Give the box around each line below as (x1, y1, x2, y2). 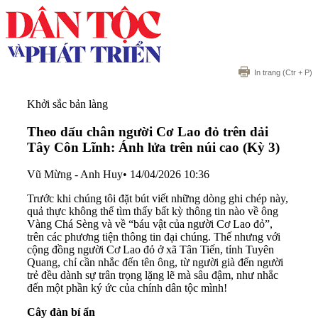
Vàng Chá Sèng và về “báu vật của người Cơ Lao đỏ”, (27, 218, 273, 231)
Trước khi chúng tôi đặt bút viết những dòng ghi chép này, (27, 192, 288, 205)
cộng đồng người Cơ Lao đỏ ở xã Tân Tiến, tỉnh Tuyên (27, 243, 274, 256)
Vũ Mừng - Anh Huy (27, 168, 123, 181)
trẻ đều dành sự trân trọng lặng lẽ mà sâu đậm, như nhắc (27, 269, 278, 282)
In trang (254, 68, 280, 77)
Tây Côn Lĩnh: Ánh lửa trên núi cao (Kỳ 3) (27, 139, 280, 155)
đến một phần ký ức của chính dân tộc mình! (27, 282, 227, 295)
